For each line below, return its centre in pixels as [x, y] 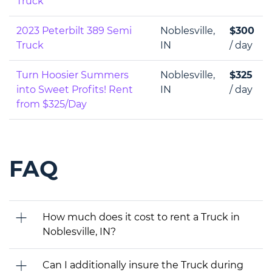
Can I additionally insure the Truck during [143, 265]
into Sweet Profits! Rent [75, 89]
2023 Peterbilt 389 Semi [74, 30]
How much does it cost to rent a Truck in [141, 217]
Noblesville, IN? [79, 231]
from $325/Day [52, 104]
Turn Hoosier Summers [73, 75]
